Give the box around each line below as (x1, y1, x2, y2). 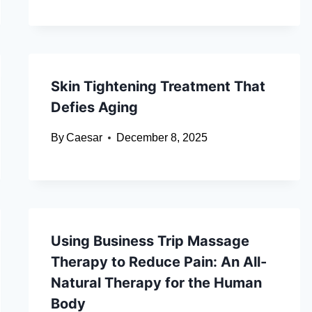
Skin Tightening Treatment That (50, 78, 265, 95)
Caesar (65, 132, 102, 144)
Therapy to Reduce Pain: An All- (50, 253, 267, 271)
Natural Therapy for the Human (50, 274, 262, 292)
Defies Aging (50, 99, 138, 116)
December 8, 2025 (116, 132, 208, 144)
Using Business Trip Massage (50, 233, 249, 250)
